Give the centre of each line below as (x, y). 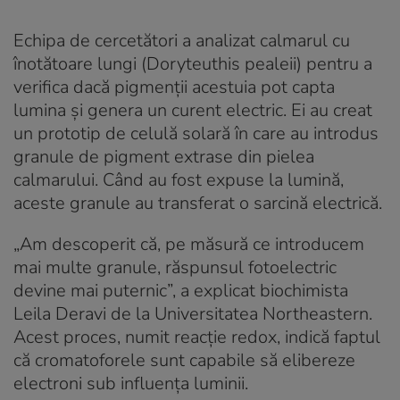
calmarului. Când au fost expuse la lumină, (179, 179)
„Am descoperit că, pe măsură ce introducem (189, 244)
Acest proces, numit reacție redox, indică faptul (197, 337)
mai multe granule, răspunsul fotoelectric (175, 267)
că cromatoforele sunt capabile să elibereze (184, 360)
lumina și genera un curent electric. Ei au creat (193, 110)
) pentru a (334, 63)
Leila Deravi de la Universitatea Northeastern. (193, 313)
